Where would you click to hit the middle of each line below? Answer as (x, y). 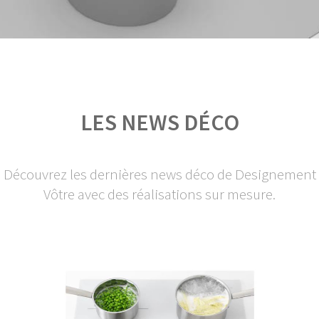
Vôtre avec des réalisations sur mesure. (159, 194)
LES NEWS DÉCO (159, 122)
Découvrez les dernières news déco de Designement (159, 174)
